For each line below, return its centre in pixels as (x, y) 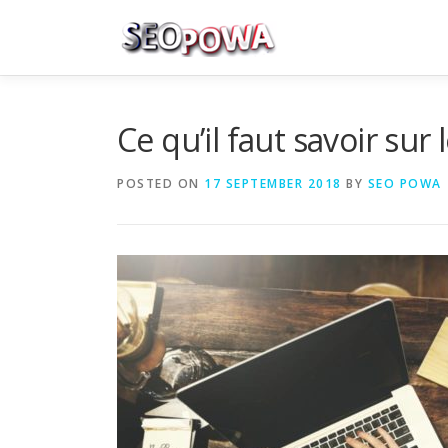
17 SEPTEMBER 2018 (273, 183)
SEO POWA (404, 183)
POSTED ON (160, 183)
